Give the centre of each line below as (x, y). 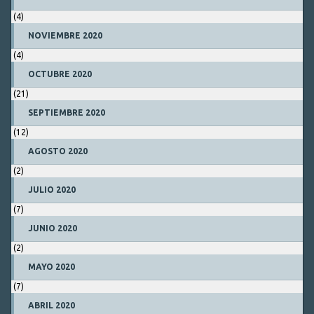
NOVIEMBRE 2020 (65, 35)
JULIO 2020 (52, 190)
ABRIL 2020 (52, 305)
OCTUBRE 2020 (60, 74)
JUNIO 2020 (53, 228)
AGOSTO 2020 (58, 151)
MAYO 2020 (52, 267)
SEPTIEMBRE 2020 (67, 112)
